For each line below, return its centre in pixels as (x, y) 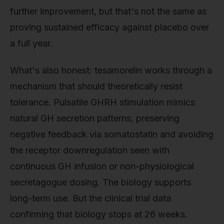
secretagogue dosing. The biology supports (100, 182)
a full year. (31, 43)
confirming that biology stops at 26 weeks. (99, 214)
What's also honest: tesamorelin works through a (111, 70)
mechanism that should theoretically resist (96, 86)
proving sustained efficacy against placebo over (109, 27)
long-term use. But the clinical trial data (90, 198)
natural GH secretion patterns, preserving (95, 118)
